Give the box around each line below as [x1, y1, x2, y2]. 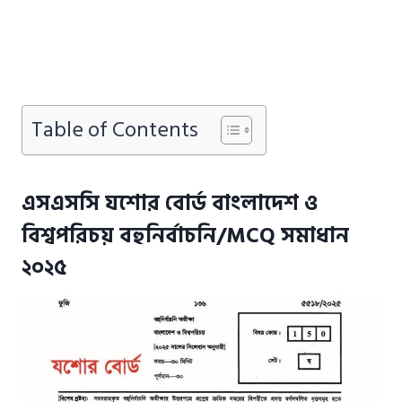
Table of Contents [31, 112, 198, 147]
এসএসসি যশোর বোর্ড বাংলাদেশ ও [22, 186, 318, 221]
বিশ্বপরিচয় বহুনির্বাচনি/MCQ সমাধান [22, 218, 349, 253]
